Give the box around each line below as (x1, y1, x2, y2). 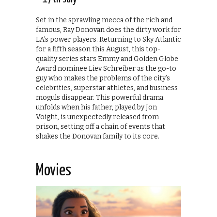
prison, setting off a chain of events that (36, 122, 165, 131)
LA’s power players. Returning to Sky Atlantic (36, 35, 181, 44)
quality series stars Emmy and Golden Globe (36, 54, 178, 63)
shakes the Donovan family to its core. (36, 132, 159, 140)
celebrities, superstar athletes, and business (36, 83, 178, 92)
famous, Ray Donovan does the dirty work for (36, 25, 181, 34)
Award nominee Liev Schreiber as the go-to (36, 64, 176, 73)
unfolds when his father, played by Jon (36, 103, 157, 111)
